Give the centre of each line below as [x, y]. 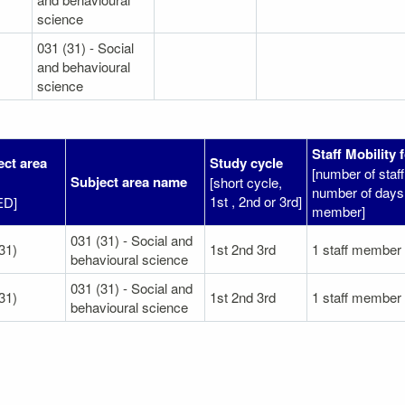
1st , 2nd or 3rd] [256, 201]
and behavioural [84, 66]
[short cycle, [246, 182]
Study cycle [246, 162]
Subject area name [129, 181]
